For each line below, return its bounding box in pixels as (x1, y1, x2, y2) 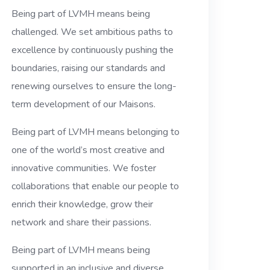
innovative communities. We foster (11, 162, 157, 175)
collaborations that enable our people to (11, 180, 180, 193)
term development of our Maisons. (11, 98, 156, 111)
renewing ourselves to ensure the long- (11, 80, 177, 93)
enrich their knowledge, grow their (11, 198, 154, 212)
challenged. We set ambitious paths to (11, 25, 174, 39)
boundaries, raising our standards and (11, 61, 166, 75)
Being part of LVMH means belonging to (11, 125, 180, 139)
